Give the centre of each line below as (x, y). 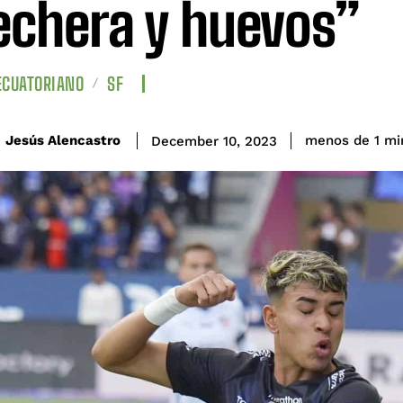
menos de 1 (342, 141)
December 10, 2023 (214, 141)
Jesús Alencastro (63, 141)
